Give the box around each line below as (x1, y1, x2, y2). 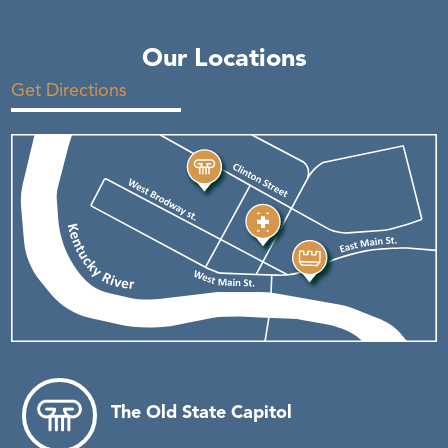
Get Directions (10, 78, 127, 101)
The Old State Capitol (110, 400, 292, 423)
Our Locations (141, 41, 307, 73)
